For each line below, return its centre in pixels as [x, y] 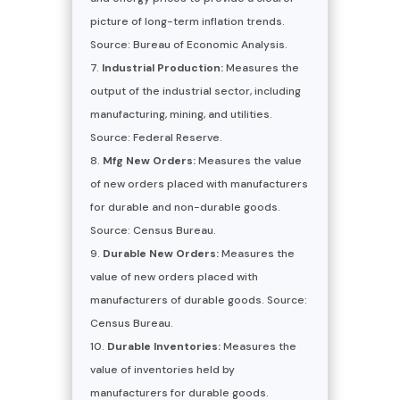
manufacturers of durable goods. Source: [198, 300]
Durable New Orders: [160, 253]
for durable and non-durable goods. [185, 207]
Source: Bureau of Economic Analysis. [188, 44]
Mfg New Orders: [149, 160]
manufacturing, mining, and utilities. [181, 114]
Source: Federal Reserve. [156, 137]
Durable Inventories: [163, 346]
